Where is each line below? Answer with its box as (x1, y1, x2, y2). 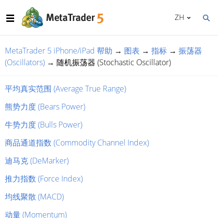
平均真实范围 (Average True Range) (5, 83, 126, 94)
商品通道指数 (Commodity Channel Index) (5, 137, 149, 148)
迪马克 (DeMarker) (5, 155, 69, 166)
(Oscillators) (5, 57, 45, 68)
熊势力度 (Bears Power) (5, 101, 85, 112)
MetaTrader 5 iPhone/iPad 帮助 (5, 45, 112, 56)
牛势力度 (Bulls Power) (5, 119, 82, 130)
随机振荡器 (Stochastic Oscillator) (56, 57, 171, 68)
